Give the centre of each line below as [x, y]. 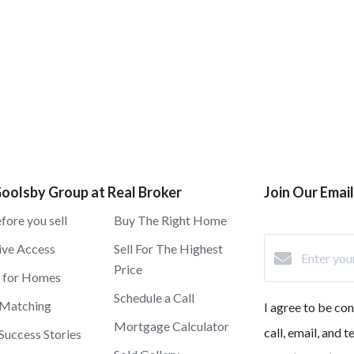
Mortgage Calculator [171, 326]
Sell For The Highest [168, 249]
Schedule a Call [154, 298]
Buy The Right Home [170, 220]
